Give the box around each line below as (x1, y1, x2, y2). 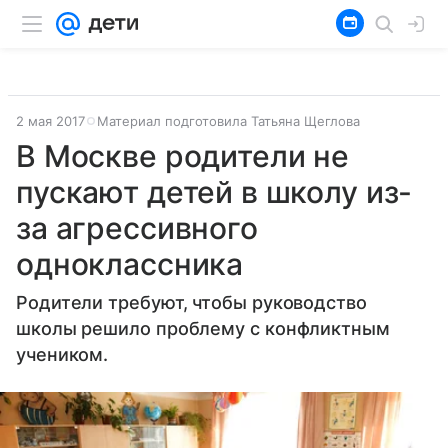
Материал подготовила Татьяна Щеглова (97, 113, 360, 129)
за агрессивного (16, 210, 258, 246)
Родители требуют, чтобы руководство (16, 292, 367, 313)
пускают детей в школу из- (16, 174, 413, 210)
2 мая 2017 (16, 113, 85, 129)
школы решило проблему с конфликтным (16, 318, 390, 339)
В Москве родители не (16, 138, 350, 174)
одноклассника (16, 246, 244, 282)
